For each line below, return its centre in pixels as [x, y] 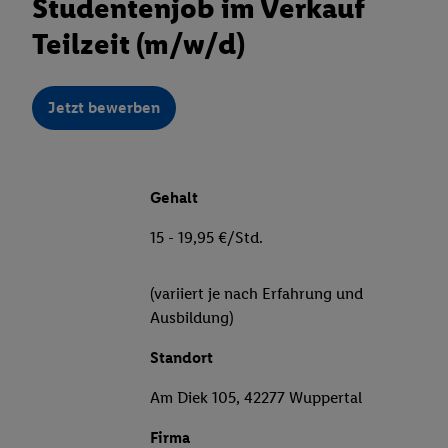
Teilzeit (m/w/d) [138, 44]
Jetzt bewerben [104, 108]
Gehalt [174, 198]
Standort [181, 358]
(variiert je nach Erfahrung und [256, 294]
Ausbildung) [192, 318]
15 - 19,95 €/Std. [206, 238]
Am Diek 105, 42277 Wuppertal [256, 398]
